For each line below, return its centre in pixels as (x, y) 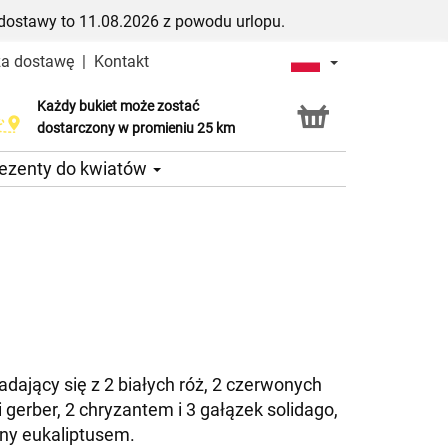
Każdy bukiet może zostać (118, 106)
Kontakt (121, 61)
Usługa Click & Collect (92, 117)
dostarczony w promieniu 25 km (136, 128)
